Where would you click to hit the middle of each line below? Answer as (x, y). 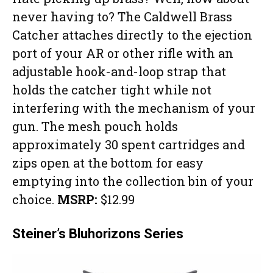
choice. (35, 200)
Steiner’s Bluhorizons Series (98, 234)
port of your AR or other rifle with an (123, 53)
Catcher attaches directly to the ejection (132, 35)
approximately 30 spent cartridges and (129, 145)
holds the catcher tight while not (112, 90)
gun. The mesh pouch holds (95, 126)
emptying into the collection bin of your (133, 181)
